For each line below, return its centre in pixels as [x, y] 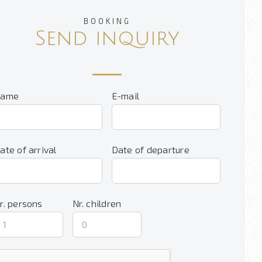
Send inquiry [107, 39]
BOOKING [107, 21]
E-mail [125, 95]
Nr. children [97, 203]
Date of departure [150, 149]
